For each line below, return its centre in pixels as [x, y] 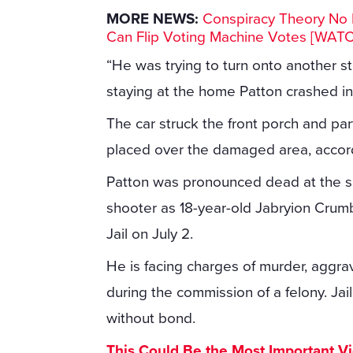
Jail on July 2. [150, 234]
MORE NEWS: [153, 19]
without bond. [151, 319]
